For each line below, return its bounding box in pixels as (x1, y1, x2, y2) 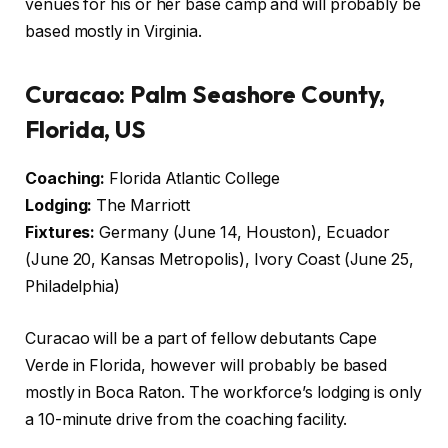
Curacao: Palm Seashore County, (25, 79, 385, 110)
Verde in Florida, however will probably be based (25, 355, 388, 375)
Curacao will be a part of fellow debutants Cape (25, 328, 378, 348)
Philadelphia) (25, 277, 120, 297)
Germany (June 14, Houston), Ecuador (95, 223, 390, 243)
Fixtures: (25, 223, 96, 243)
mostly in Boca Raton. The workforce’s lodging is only (25, 382, 422, 402)
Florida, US (25, 114, 147, 145)
